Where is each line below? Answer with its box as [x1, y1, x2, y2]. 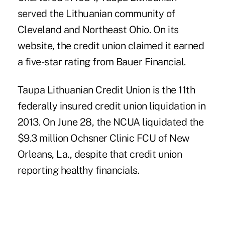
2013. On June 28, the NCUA [17, 116, 143, 128]
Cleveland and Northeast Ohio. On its [17, 23, 179, 36]
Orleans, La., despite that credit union [17, 148, 182, 160]
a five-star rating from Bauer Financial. [17, 55, 186, 68]
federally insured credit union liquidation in [17, 99, 206, 112]
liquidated [142, 116, 187, 128]
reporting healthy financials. [17, 164, 140, 176]
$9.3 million [17, 132, 71, 144]
